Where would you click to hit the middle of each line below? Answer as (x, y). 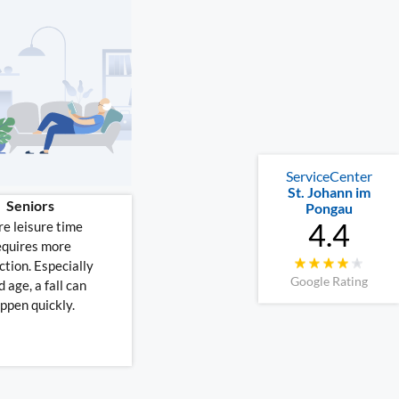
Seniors (31, 206)
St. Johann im (329, 191)
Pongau (329, 208)
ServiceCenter (329, 175)
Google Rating (329, 281)
